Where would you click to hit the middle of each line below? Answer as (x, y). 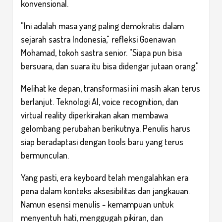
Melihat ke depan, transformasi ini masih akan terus (111, 88)
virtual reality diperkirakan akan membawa (94, 115)
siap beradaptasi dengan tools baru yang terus (102, 141)
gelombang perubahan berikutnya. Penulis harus (106, 128)
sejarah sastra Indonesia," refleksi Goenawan (98, 39)
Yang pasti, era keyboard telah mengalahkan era (105, 177)
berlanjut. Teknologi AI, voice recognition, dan (100, 101)
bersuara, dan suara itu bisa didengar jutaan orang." (110, 66)
